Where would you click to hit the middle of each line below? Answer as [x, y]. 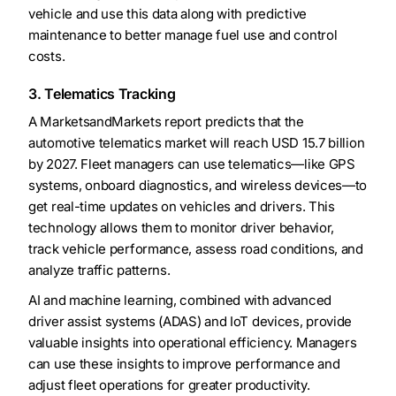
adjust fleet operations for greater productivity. [169, 385]
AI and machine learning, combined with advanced [180, 301]
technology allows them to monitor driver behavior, [182, 228]
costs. [47, 57]
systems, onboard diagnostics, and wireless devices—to [198, 186]
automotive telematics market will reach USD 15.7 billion [197, 143]
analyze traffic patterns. [99, 270]
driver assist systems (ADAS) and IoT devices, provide [190, 322]
